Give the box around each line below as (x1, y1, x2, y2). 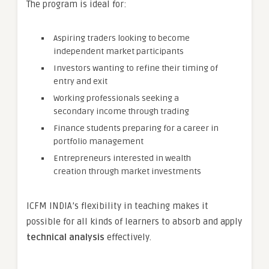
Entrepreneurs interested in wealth (53, 153, 191, 164)
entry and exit (53, 76, 107, 87)
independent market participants (53, 46, 184, 57)
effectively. (104, 232, 151, 243)
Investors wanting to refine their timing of (53, 63, 218, 74)
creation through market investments (53, 166, 201, 177)
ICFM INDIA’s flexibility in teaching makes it (26, 201, 208, 212)
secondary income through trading (53, 106, 189, 117)
